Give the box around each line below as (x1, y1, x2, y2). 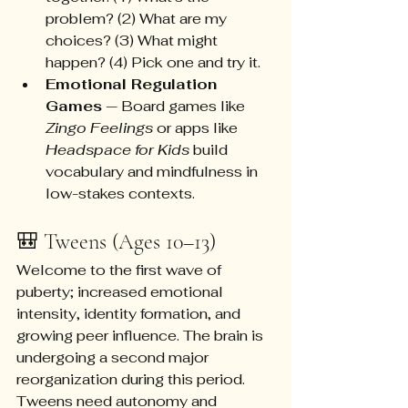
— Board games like (102, 97, 249, 117)
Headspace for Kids (46, 140, 189, 160)
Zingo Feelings (46, 118, 153, 138)
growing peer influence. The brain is (16, 326, 267, 346)
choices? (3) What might (46, 31, 221, 51)
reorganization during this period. (16, 370, 249, 390)
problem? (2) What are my (46, 9, 230, 29)
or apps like (153, 118, 241, 138)
